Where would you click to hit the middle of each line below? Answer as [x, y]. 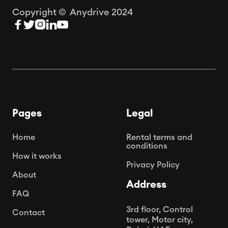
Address [146, 184]
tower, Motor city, [160, 220]
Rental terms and [159, 137]
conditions [147, 146]
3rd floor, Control [160, 209]
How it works [37, 156]
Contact [28, 212]
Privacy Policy [153, 165]
